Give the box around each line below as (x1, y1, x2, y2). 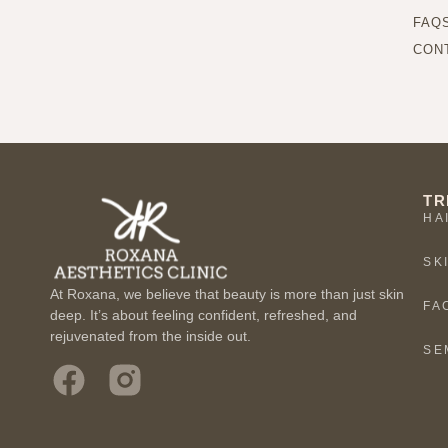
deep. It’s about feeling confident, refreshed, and (50, 306, 357, 323)
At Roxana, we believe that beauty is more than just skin (50, 285, 404, 302)
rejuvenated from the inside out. (50, 327, 251, 344)
